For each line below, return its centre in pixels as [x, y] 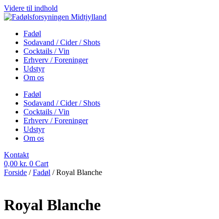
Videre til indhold [31, 8]
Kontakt [16, 155]
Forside [15, 172]
